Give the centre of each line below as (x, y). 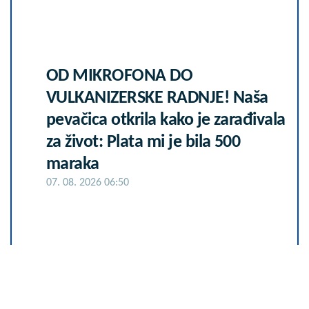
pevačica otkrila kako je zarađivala (166, 120)
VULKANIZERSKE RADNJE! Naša (157, 98)
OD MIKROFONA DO (120, 76)
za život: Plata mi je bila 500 (143, 142)
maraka (73, 164)
